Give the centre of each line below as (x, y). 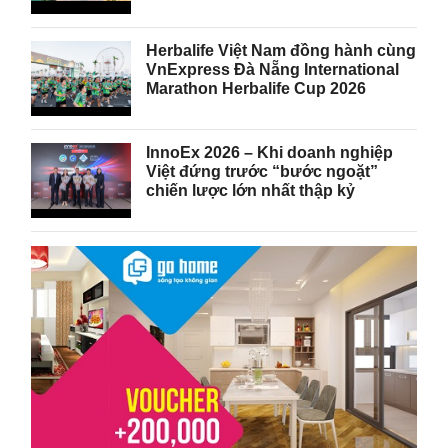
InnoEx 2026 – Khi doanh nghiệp (270, 152)
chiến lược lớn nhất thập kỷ (251, 190)
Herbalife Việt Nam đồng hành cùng (281, 50)
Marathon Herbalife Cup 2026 (258, 88)
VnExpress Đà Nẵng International (273, 69)
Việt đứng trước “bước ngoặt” (262, 171)
